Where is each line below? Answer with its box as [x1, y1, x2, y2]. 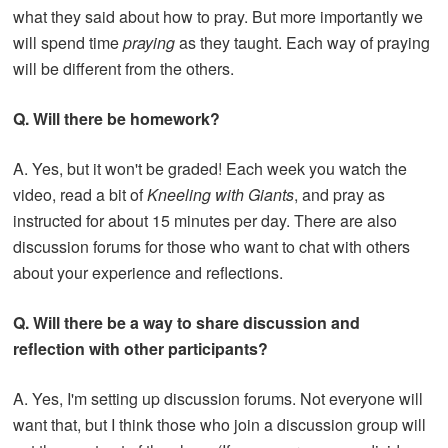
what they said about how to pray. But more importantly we [13, 4, 424, 28]
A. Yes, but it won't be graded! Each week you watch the [13, 156, 408, 180]
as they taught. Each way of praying [175, 30, 431, 54]
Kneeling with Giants [147, 182, 295, 206]
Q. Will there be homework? [13, 106, 221, 130]
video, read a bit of [13, 182, 148, 206]
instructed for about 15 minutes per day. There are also [13, 208, 398, 232]
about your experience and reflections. [13, 260, 284, 284]
